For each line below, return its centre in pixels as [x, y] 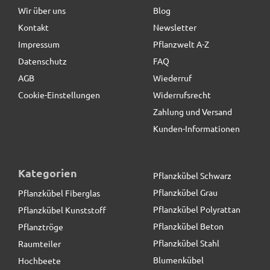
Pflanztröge [41, 226]
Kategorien [48, 172]
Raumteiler [39, 243]
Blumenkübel [178, 259]
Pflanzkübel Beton [188, 226]
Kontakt [33, 27]
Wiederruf [172, 77]
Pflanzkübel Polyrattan [197, 209]
